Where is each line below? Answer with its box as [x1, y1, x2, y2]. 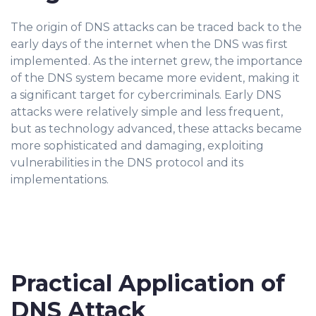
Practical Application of [11, 269, 285, 297]
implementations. [11, 173, 109, 186]
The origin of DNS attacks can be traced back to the [11, 20, 302, 34]
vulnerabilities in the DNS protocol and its [11, 156, 243, 169]
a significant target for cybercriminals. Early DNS [11, 88, 281, 102]
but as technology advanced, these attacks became [11, 122, 302, 135]
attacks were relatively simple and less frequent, [11, 105, 283, 119]
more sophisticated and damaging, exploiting [11, 139, 264, 152]
